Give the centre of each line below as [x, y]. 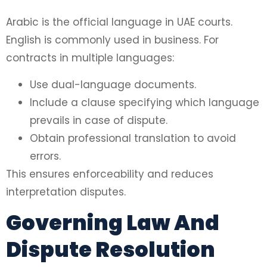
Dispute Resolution [111, 250]
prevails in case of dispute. [99, 120]
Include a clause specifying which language [145, 102]
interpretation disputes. [66, 192]
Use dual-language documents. [113, 84]
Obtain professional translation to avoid [133, 138]
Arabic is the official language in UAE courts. [119, 22]
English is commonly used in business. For [112, 40]
